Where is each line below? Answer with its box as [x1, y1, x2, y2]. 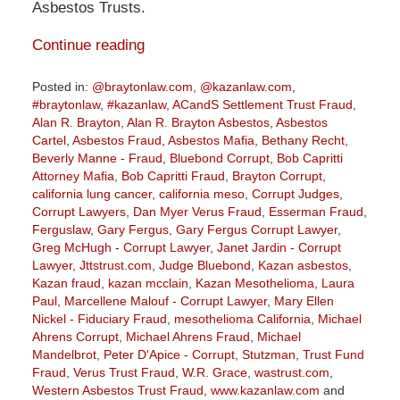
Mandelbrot [31, 346, 96, 362]
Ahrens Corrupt [31, 329, 119, 344]
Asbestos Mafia [167, 132, 254, 147]
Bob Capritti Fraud [121, 168, 225, 183]
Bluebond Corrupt [169, 150, 270, 165]
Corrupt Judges [251, 186, 339, 201]
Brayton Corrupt [231, 168, 322, 183]
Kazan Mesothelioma [195, 275, 314, 290]
